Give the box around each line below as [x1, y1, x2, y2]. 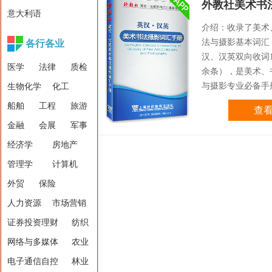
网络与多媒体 [7, 237, 58, 246]
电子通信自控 [7, 257, 58, 266]
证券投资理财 [7, 218, 58, 227]
